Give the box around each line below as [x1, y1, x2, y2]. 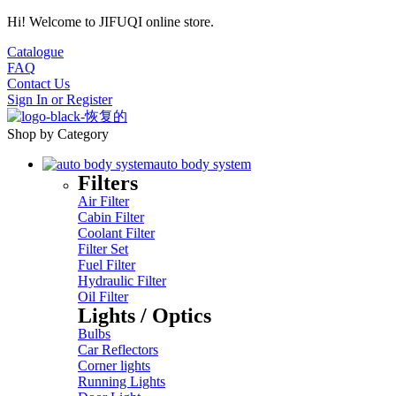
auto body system [154, 156, 251, 171]
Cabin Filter [78, 209, 144, 225]
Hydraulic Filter [78, 273, 166, 288]
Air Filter [78, 194, 129, 209]
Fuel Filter [78, 257, 135, 272]
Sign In [7, 92, 48, 107]
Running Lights [78, 374, 165, 389]
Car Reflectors [78, 342, 158, 357]
